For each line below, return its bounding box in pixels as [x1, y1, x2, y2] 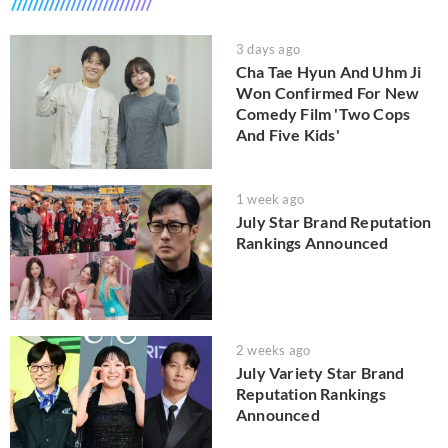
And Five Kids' [236, 124, 340, 144]
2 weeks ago [236, 341, 311, 358]
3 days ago [236, 40, 300, 57]
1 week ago [236, 191, 304, 208]
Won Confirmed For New [236, 82, 420, 102]
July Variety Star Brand [236, 362, 405, 382]
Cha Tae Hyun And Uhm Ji [236, 61, 422, 81]
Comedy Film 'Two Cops [236, 103, 411, 123]
